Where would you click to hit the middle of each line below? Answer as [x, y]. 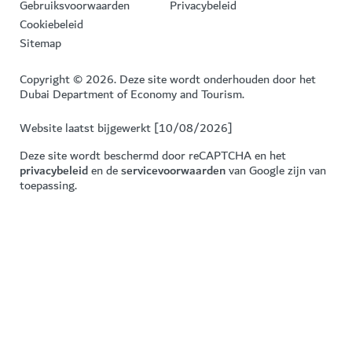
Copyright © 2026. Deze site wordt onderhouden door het [168, 79]
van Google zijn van [276, 170]
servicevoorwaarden [173, 170]
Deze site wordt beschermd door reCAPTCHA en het [153, 155]
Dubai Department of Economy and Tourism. [132, 94]
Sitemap [40, 43]
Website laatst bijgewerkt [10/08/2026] [126, 128]
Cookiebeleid [51, 24]
